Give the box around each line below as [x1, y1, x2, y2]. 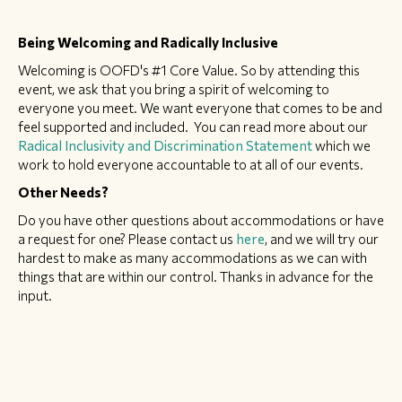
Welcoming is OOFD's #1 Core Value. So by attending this [18, 61, 360, 78]
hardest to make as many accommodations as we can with [18, 249, 367, 266]
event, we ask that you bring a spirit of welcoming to [18, 80, 329, 97]
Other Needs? [18, 183, 109, 200]
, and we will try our [265, 230, 379, 247]
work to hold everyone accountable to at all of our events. [18, 155, 363, 172]
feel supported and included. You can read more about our [18, 118, 368, 135]
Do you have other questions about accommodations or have [18, 211, 384, 228]
